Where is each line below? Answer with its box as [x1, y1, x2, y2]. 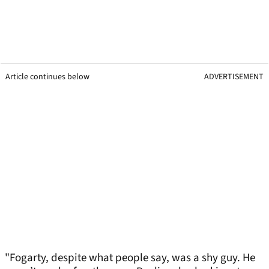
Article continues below [5, 71, 89, 83]
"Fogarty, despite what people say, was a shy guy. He [5, 250, 255, 267]
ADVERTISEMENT [204, 71, 264, 83]
